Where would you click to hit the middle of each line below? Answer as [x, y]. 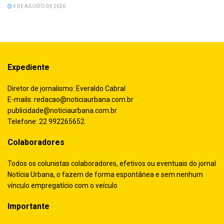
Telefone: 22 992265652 [46, 121]
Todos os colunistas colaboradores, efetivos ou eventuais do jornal [112, 163]
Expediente [28, 67]
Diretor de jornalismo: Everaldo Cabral [66, 88]
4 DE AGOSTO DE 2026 [39, 6]
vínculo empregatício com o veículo [62, 185]
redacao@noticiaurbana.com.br [84, 99]
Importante [28, 206]
